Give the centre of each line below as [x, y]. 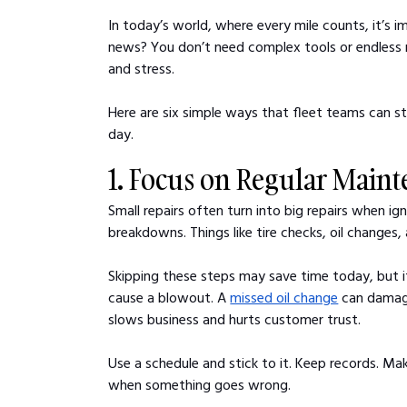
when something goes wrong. [200, 384]
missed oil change [284, 297]
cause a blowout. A [169, 297]
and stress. [142, 68]
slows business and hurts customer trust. [235, 318]
